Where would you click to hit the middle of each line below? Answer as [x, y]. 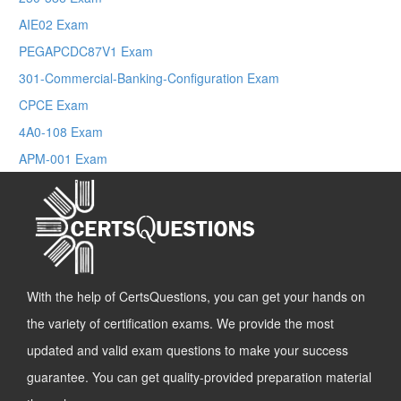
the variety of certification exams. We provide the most [180, 324]
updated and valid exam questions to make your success [188, 350]
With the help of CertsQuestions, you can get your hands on [196, 297]
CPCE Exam [54, 105]
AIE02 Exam [54, 25]
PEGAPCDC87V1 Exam [86, 51]
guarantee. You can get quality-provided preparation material [199, 377]
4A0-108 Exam [61, 132]
